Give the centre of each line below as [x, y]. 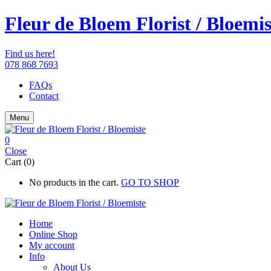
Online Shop [53, 234]
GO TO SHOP [150, 182]
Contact [44, 96]
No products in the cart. [74, 182]
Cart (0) [20, 162]
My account [52, 245]
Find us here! [30, 53]
